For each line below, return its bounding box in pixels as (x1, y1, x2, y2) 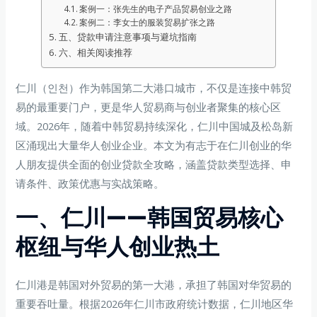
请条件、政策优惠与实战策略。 (16, 175, 165, 190)
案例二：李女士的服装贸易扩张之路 (79, 16, 216, 28)
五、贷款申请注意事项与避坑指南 (58, 30, 197, 44)
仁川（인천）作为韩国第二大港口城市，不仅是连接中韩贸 (16, 80, 292, 95)
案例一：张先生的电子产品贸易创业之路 (79, 3, 233, 15)
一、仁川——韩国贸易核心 (16, 202, 284, 234)
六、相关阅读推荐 (58, 46, 132, 59)
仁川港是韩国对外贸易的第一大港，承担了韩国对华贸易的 (16, 277, 292, 292)
